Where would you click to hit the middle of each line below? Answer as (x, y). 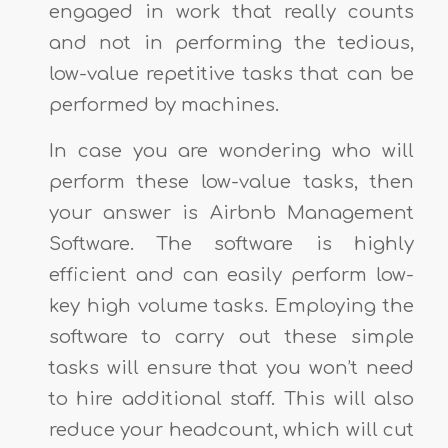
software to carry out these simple (231, 337)
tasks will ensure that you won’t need (231, 368)
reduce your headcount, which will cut (231, 430)
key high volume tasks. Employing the (231, 306)
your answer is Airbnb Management (231, 213)
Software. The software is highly (231, 244)
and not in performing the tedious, (231, 42)
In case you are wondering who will (231, 151)
